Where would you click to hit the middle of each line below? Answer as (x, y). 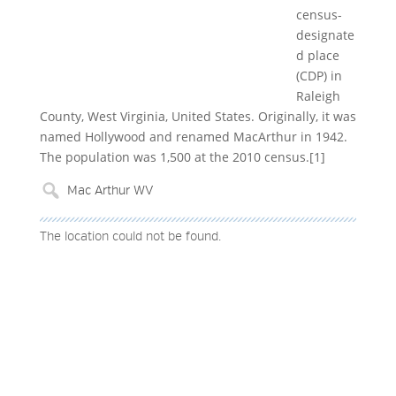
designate (325, 35)
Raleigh (318, 96)
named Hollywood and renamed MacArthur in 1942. (193, 137)
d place (317, 55)
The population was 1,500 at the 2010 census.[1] (182, 157)
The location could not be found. (130, 237)
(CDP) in (319, 76)
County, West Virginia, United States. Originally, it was (198, 116)
